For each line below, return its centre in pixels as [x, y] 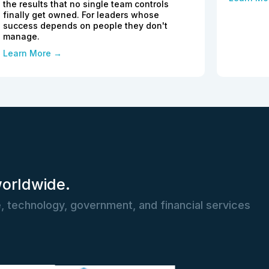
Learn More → [32, 53]
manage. [21, 37]
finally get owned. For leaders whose [81, 15]
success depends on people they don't [85, 26]
